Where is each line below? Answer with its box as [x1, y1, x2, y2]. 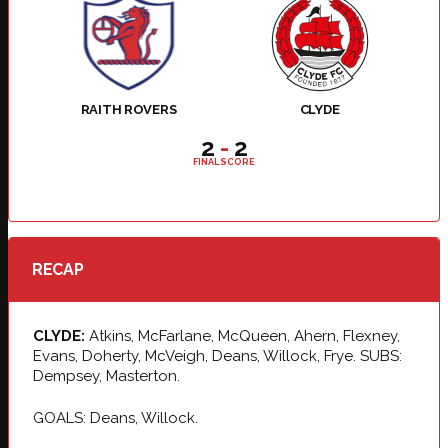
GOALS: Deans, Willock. [33, 409, 206, 428]
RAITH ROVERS [80, 101, 177, 117]
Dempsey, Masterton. [33, 366, 184, 385]
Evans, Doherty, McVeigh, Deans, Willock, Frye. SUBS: [33, 346, 402, 365]
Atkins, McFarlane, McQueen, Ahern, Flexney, [85, 326, 400, 345]
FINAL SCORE [193, 156, 255, 167]
